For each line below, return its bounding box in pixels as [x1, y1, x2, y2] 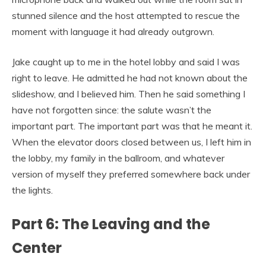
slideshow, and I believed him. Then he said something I [12, 87, 245, 100]
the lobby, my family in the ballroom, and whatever [12, 151, 224, 164]
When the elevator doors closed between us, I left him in [12, 135, 251, 148]
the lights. [12, 183, 53, 196]
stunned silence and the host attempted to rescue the [12, 9, 240, 21]
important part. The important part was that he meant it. [12, 119, 252, 132]
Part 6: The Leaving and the [12, 214, 210, 234]
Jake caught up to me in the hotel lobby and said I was [12, 55, 240, 68]
